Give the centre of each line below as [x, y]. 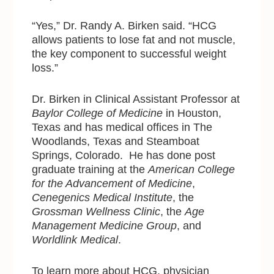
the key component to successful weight [129, 54]
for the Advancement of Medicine [112, 184]
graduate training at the [90, 170]
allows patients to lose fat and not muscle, [134, 40]
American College [192, 170]
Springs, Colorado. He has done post [124, 156]
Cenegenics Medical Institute [102, 198]
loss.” [45, 68]
